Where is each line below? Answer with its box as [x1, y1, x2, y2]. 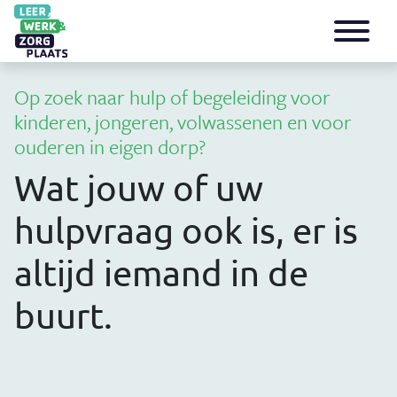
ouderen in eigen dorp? [14, 132, 206, 161]
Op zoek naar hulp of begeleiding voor [14, 82, 331, 112]
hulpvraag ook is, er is [14, 209, 358, 251]
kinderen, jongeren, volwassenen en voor [14, 107, 352, 136]
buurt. [14, 294, 113, 336]
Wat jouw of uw [14, 167, 263, 208]
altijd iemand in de [14, 252, 308, 293]
